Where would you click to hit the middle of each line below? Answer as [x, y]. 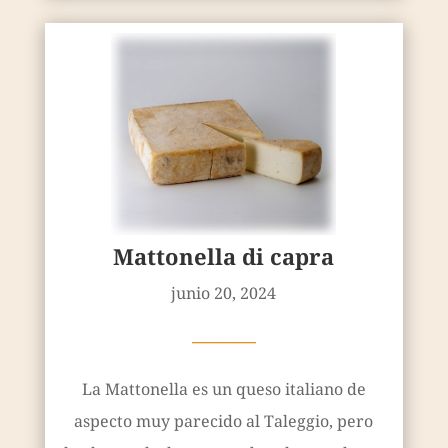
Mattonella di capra [224, 256]
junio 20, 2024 [224, 293]
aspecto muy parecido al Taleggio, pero [224, 421]
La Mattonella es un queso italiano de [223, 389]
